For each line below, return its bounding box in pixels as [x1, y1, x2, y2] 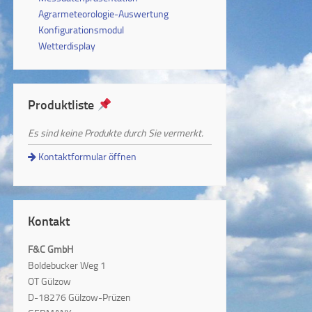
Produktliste [28, 95, 97, 114]
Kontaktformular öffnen [36, 150, 137, 164]
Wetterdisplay [38, 39, 96, 52]
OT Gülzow [28, 274, 72, 288]
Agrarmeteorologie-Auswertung [38, 7, 169, 20]
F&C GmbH [28, 242, 74, 256]
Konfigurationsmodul [38, 23, 125, 36]
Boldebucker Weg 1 [28, 258, 107, 272]
